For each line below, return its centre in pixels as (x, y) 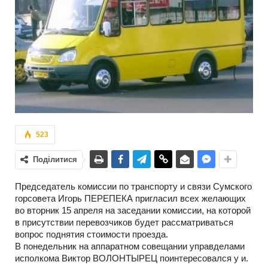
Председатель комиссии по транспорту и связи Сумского (133, 186)
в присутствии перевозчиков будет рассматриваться (124, 222)
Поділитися (55, 159)
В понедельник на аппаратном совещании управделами (130, 246)
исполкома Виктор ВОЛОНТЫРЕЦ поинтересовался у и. (132, 258)
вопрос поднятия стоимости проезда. (92, 234)
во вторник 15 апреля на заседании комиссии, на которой (133, 210)
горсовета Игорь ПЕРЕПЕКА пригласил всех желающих (130, 198)
